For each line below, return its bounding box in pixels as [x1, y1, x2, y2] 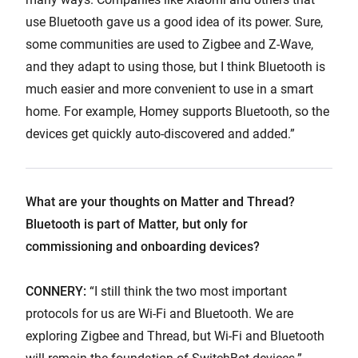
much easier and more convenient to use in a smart [26, 82, 313, 97]
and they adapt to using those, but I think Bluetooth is [26, 59, 325, 75]
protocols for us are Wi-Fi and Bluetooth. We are [26, 306, 293, 322]
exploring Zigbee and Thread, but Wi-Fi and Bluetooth [26, 328, 324, 344]
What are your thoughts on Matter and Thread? [26, 194, 295, 210]
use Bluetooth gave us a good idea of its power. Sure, [26, 14, 323, 30]
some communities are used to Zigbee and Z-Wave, [26, 37, 313, 53]
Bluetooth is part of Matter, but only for [26, 217, 248, 233]
